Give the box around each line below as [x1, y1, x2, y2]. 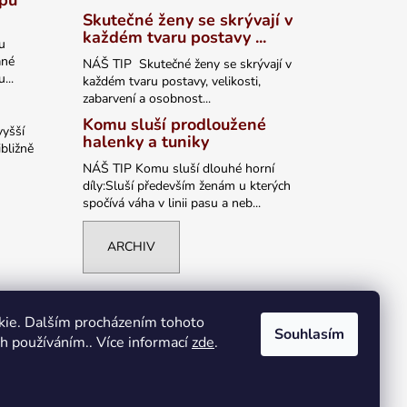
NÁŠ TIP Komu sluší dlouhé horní [82, 160, 274, 178]
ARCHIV [106, 238, 155, 256]
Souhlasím [274, 324, 344, 344]
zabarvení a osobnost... [82, 90, 211, 108]
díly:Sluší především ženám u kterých [82, 177, 291, 195]
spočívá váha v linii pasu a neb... [82, 194, 261, 213]
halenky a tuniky [82, 131, 209, 154]
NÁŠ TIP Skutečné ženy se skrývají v [82, 55, 292, 74]
